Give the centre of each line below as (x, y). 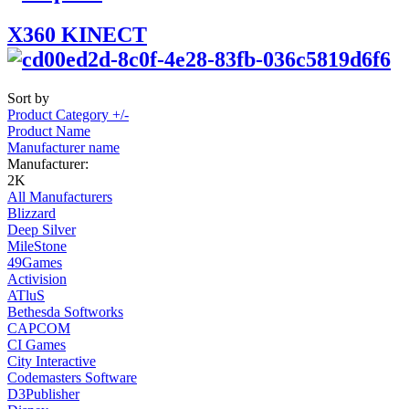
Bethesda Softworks (65, 312)
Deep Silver (42, 230)
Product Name (49, 131)
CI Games (37, 345)
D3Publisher (43, 394)
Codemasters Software (72, 378)
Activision (37, 279)
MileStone (37, 246)
